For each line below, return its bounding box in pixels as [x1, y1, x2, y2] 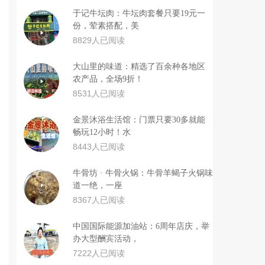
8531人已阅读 [73, 89, 125, 98]
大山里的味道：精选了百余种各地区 [73, 62, 205, 71]
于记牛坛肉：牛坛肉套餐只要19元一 [73, 9, 205, 18]
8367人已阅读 [73, 195, 125, 205]
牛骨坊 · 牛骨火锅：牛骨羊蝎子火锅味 [73, 169, 213, 177]
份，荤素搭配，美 [73, 21, 139, 30]
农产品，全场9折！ [73, 75, 143, 83]
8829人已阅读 [73, 35, 125, 45]
